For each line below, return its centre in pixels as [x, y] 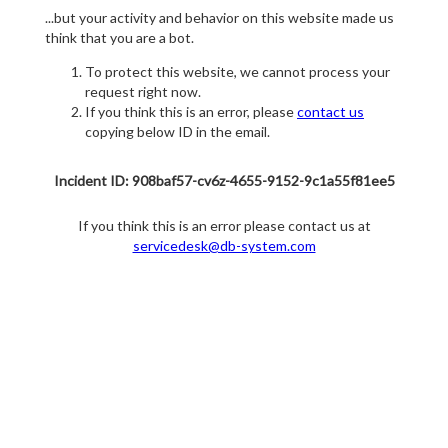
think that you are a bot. [119, 38]
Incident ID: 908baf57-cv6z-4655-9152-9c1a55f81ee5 [224, 181]
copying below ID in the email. [177, 132]
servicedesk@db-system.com [224, 246]
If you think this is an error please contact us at [224, 226]
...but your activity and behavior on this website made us [219, 18]
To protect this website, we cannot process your [237, 72]
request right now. [143, 92]
